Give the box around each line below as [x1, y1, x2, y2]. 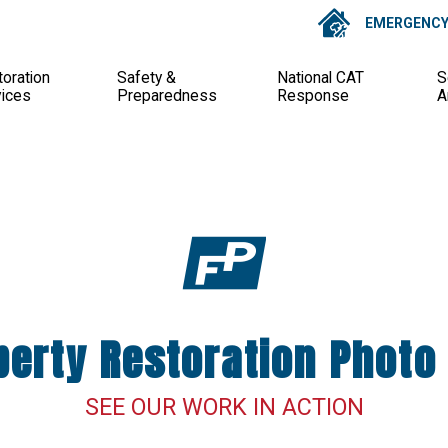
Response [276, 86, 349, 105]
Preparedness [116, 86, 217, 105]
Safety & [116, 68, 176, 87]
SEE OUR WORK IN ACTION [84, 392, 364, 421]
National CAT [276, 68, 364, 87]
